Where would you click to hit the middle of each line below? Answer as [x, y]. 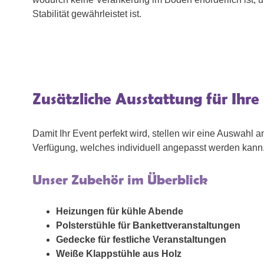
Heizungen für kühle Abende [120, 212]
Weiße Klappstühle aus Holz [119, 254]
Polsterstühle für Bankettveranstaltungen [148, 226]
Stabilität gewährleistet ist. [87, 14]
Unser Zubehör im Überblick [120, 180]
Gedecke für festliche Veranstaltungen [141, 240]
